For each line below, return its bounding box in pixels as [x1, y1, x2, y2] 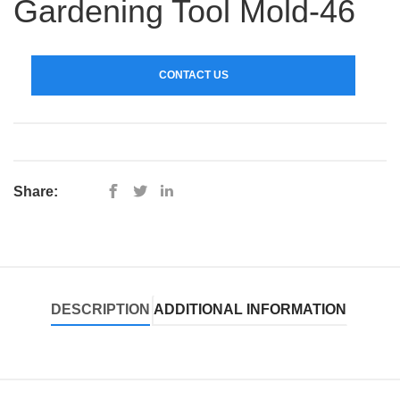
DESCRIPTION [51, 301, 150, 317]
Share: [13, 184, 58, 199]
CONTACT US [158, 69, 229, 81]
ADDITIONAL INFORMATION [154, 302, 346, 317]
